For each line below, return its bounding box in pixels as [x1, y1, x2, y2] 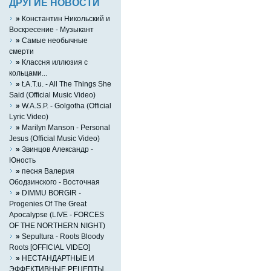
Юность [9, 155, 36, 164]
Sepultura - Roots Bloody [20, 232, 104, 240]
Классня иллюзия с [20, 57, 88, 66]
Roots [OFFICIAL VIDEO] [9, 243, 90, 251]
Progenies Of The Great [9, 199, 87, 207]
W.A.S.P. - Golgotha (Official [20, 101, 111, 109]
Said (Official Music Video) [9, 90, 96, 99]
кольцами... [9, 68, 47, 77]
